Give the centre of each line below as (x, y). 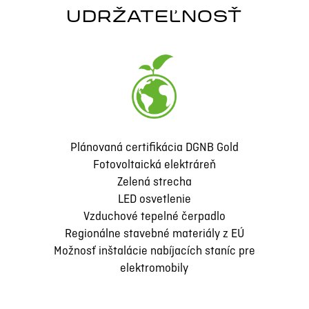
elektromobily (154, 269)
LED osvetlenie (154, 200)
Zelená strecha (154, 183)
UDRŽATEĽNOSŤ (154, 17)
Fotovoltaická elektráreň (154, 166)
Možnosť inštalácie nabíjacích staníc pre (154, 252)
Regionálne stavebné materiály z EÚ (154, 235)
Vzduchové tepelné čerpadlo (154, 217)
